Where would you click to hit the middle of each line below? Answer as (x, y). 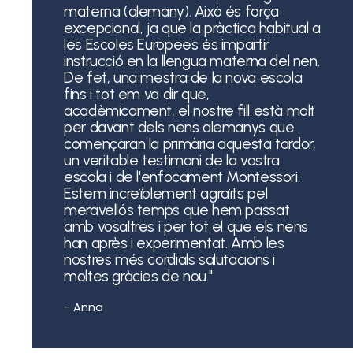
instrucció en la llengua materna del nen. (192, 61)
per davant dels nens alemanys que (179, 127)
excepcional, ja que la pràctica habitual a (192, 28)
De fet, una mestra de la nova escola (183, 77)
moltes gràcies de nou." (138, 276)
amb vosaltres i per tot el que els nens (186, 226)
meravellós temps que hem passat (177, 210)
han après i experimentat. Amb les (174, 243)
